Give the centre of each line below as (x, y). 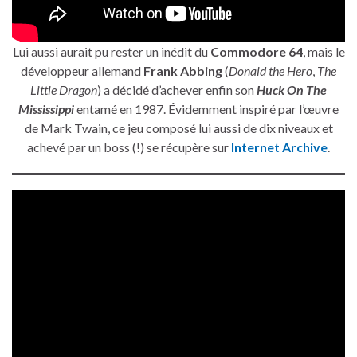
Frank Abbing (183, 71)
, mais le (324, 52)
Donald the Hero (271, 71)
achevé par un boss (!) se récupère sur (129, 147)
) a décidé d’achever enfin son (177, 90)
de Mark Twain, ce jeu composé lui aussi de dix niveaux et (178, 128)
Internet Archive (279, 147)
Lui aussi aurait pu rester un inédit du (111, 52)
